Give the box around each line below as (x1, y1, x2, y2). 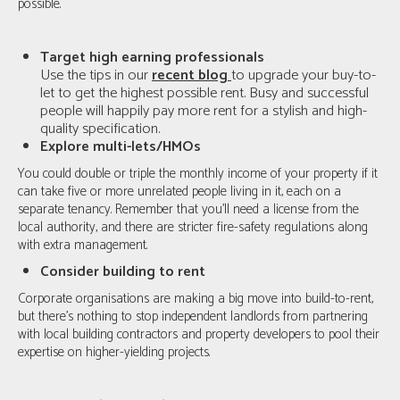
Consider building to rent (40, 259, 205, 284)
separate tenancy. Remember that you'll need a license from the (18, 197, 359, 221)
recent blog (152, 62, 228, 87)
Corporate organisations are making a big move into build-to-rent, (18, 287, 373, 310)
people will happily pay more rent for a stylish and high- (40, 98, 367, 123)
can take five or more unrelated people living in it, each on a (18, 179, 341, 203)
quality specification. (40, 116, 160, 141)
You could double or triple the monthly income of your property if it (18, 162, 378, 185)
